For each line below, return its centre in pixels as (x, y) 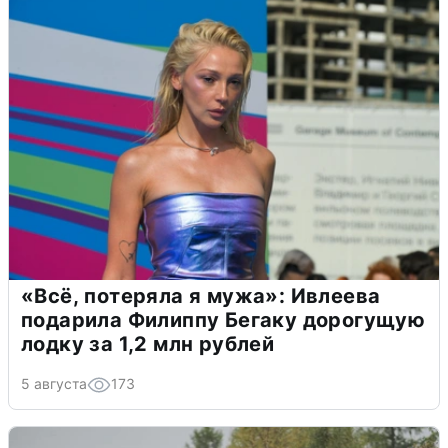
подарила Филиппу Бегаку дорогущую (223, 319)
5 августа (54, 383)
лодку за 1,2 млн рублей (148, 343)
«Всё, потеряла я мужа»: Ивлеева (201, 295)
